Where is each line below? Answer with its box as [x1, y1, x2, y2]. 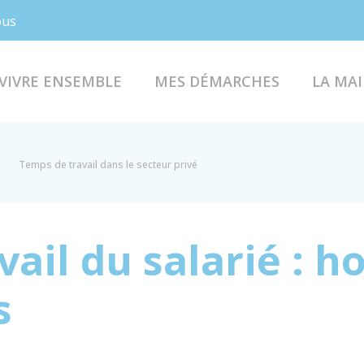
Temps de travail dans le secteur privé [19, 158, 197, 171]
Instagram [91, 11, 154, 28]
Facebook [58, 11, 116, 28]
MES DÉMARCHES [154, 71, 279, 91]
